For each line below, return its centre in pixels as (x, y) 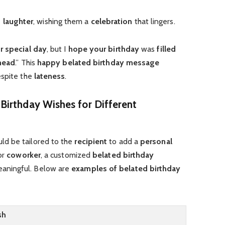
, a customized (67, 155)
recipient (91, 142)
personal (156, 142)
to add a (124, 142)
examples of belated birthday (126, 169)
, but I (57, 49)
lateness (49, 76)
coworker (24, 155)
